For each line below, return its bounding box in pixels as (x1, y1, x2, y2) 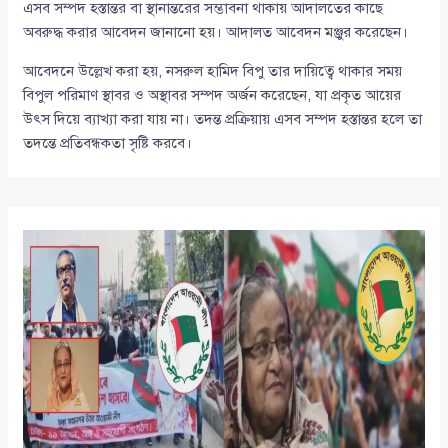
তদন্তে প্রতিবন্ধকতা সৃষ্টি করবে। (23, 133, 193, 152)
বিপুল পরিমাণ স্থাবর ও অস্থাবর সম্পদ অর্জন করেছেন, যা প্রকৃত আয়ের (23, 85, 402, 104)
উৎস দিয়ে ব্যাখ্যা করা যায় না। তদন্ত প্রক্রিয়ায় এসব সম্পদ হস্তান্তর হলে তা (23, 109, 423, 128)
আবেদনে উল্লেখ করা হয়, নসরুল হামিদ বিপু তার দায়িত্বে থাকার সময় (23, 61, 403, 80)
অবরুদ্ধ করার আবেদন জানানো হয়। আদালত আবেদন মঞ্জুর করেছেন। (23, 22, 409, 41)
